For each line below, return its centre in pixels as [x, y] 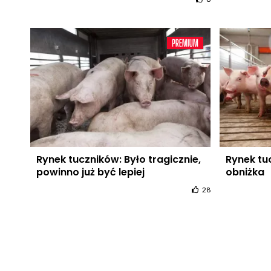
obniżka [245, 172]
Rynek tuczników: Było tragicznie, [118, 159]
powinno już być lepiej [90, 172]
